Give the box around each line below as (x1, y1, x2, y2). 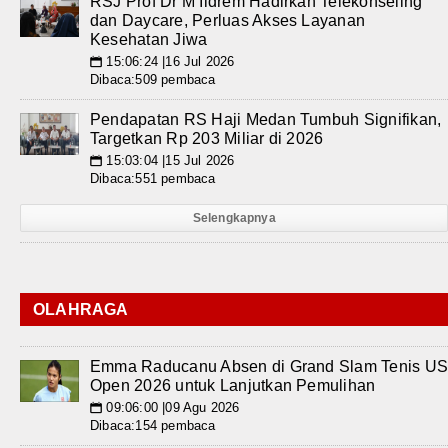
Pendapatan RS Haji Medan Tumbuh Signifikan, (90, 111, 442, 128)
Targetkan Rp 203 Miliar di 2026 (90, 130, 324, 147)
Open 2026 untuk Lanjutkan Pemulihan (90, 377, 376, 394)
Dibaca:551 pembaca (90, 171, 216, 186)
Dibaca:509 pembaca (90, 72, 216, 87)
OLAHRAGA (33, 301, 129, 318)
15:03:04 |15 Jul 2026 (102, 153, 235, 168)
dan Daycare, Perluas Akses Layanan (90, 12, 366, 29)
